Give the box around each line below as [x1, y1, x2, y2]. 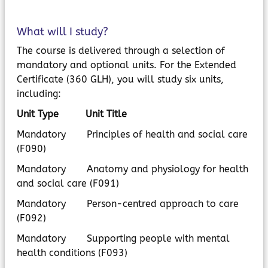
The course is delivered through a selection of [17, 45, 225, 56]
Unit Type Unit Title [17, 108, 127, 120]
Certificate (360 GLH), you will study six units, [17, 74, 224, 85]
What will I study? [17, 25, 108, 38]
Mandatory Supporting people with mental [17, 233, 230, 244]
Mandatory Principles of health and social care [17, 129, 248, 140]
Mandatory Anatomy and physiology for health [17, 163, 248, 175]
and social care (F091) [17, 178, 119, 189]
